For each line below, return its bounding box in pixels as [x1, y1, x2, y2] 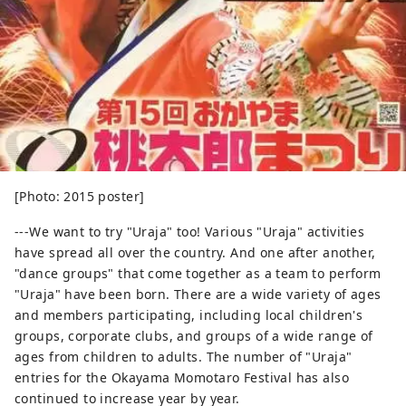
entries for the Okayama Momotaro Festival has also [14, 369, 350, 387]
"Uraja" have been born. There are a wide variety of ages [14, 285, 382, 304]
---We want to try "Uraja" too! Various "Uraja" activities [14, 223, 364, 241]
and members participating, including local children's [14, 306, 363, 324]
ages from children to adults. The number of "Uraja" [14, 348, 353, 366]
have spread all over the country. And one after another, [14, 244, 376, 262]
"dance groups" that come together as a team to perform [14, 265, 382, 283]
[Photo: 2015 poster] [14, 188, 145, 206]
